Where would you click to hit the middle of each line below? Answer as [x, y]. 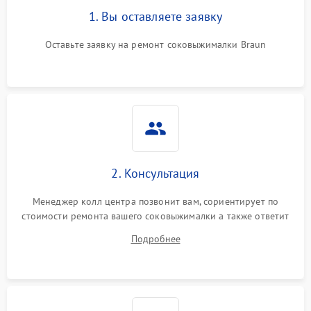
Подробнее [155, 239]
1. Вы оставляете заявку [155, 16]
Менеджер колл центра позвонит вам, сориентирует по [155, 201]
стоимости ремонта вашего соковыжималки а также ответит [155, 216]
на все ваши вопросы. [155, 230]
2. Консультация [155, 173]
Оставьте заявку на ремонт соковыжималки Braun [155, 44]
